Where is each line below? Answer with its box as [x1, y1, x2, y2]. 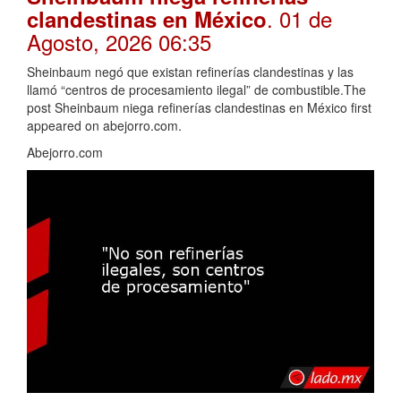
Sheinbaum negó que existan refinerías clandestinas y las [27, 62, 354, 81]
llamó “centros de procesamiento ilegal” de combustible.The [27, 80, 366, 98]
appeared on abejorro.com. [27, 115, 182, 134]
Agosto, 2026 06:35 [27, 25, 211, 57]
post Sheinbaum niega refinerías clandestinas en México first [27, 98, 371, 116]
